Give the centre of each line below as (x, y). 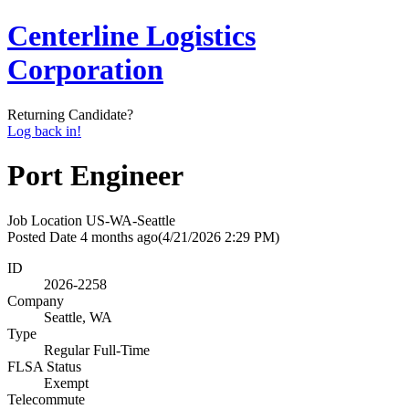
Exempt (66, 383)
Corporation (85, 70)
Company (36, 300)
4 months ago (119, 236)
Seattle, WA (78, 317)
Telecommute (46, 399)
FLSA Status (44, 366)
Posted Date (42, 236)
